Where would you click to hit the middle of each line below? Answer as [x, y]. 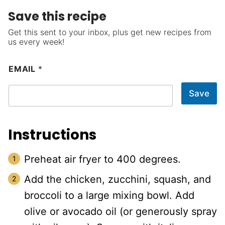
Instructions [54, 135]
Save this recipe [57, 17]
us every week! [36, 42]
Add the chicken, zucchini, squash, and [118, 180]
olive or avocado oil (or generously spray [121, 212]
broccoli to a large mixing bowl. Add [109, 196]
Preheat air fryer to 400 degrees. [102, 159]
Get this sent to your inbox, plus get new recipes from [110, 32]
